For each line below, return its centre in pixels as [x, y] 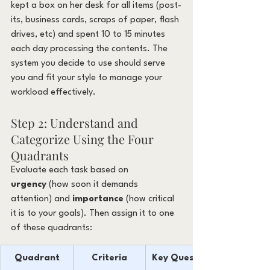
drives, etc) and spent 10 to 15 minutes [89, 34]
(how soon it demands [93, 184]
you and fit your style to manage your [88, 78]
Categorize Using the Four [84, 139]
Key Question [181, 258]
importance [98, 199]
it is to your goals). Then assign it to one [94, 213]
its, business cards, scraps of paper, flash [96, 20]
